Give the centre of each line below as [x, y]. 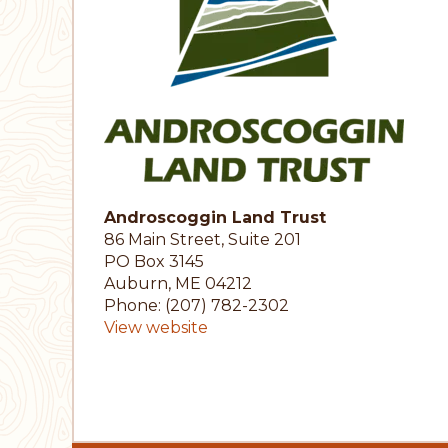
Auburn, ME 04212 [178, 284]
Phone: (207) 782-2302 [196, 306]
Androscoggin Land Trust [215, 218]
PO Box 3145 [154, 262]
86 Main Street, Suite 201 [202, 240]
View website [156, 328]
